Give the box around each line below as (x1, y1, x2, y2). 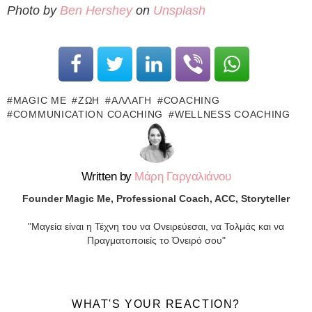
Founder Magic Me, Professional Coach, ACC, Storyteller (22, 192, 290, 204)
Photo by (7, 3, 60, 18)
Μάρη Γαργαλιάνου (134, 170, 231, 184)
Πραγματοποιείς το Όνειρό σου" (86, 234, 226, 246)
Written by (81, 170, 135, 184)
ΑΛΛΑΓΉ (111, 95, 153, 107)
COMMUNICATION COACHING (13, 109, 164, 120)
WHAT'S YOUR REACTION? (72, 297, 240, 310)
